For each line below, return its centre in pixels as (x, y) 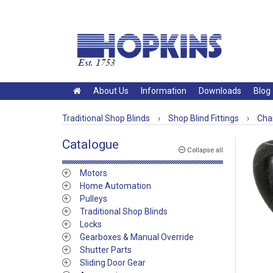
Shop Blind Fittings (204, 118)
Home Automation (115, 186)
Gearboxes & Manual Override (137, 237)
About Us (111, 91)
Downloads (220, 91)
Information (164, 91)
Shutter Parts (106, 250)
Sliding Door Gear (113, 263)
